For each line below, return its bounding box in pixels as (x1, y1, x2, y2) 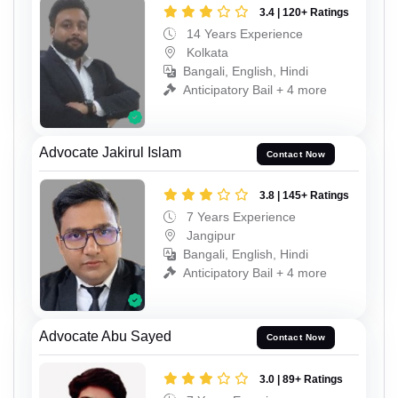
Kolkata (183, 45, 228, 60)
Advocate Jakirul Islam (39, 145, 181, 161)
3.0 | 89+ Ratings (259, 372, 343, 386)
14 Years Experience (183, 27, 303, 42)
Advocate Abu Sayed (39, 328, 171, 344)
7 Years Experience (183, 210, 296, 225)
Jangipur (183, 228, 235, 243)
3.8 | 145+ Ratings (259, 189, 349, 203)
